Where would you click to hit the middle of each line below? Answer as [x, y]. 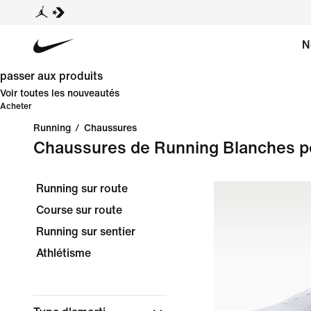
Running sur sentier [86, 232]
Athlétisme [64, 253]
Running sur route [82, 188]
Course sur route [79, 210]
